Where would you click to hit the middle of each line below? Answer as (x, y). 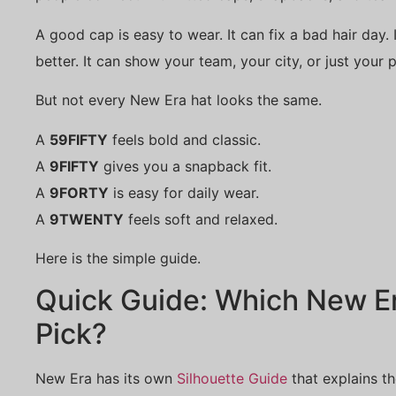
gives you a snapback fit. (185, 166)
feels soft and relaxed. (201, 219)
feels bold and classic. (184, 139)
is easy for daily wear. (184, 192)
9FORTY (79, 192)
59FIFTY (79, 139)
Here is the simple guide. (118, 258)
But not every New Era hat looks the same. (179, 100)
